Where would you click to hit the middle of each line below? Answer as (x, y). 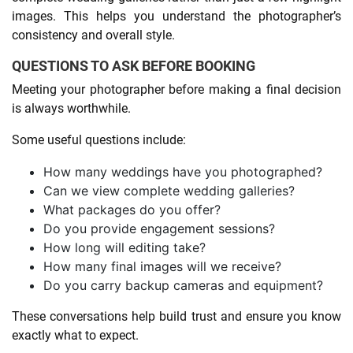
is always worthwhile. (71, 108)
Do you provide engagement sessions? (159, 228)
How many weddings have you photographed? (183, 171)
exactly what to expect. (75, 335)
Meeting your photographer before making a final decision (176, 89)
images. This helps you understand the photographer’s (176, 16)
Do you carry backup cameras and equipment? (183, 285)
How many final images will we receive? (162, 266)
